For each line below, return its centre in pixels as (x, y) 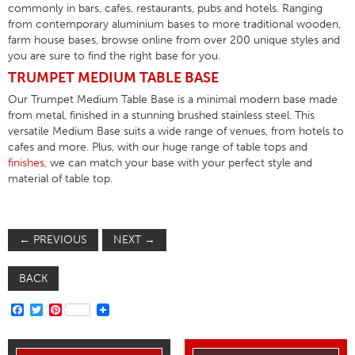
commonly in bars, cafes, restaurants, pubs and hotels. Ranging (165, 9)
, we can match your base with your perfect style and (178, 163)
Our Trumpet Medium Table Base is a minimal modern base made (173, 100)
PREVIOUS (59, 240)
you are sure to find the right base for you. (114, 56)
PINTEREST (94, 310)
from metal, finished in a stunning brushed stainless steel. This (161, 116)
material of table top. (60, 179)
